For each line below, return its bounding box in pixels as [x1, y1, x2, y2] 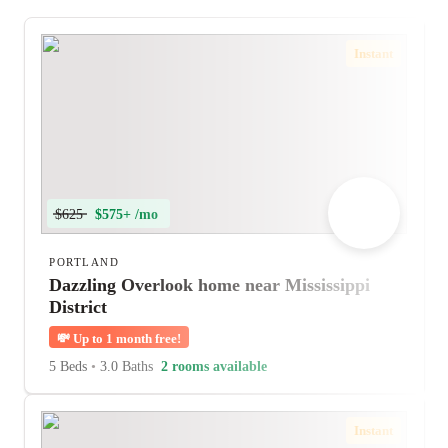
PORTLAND [49, 256, 119, 268]
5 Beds [49, 359, 91, 374]
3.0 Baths [96, 359, 153, 374]
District [49, 297, 107, 317]
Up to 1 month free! [70, 331, 181, 346]
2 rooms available [161, 359, 267, 374]
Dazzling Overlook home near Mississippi [49, 275, 370, 295]
